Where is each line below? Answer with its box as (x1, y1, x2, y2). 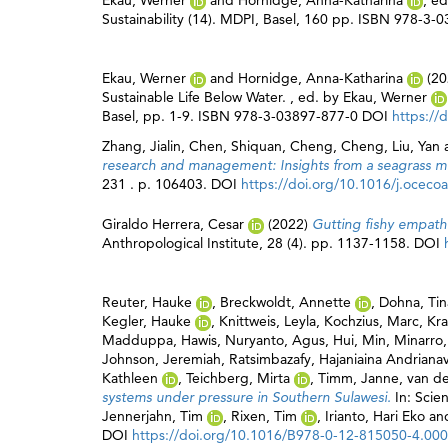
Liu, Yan (392, 137, 440, 155)
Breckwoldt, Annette (220, 293, 351, 311)
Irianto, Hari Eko (325, 407, 425, 425)
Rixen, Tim (231, 407, 297, 425)
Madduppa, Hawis (102, 331, 217, 349)
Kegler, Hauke (102, 312, 191, 330)
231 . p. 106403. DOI (102, 175, 241, 193)
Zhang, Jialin (102, 137, 181, 155)
